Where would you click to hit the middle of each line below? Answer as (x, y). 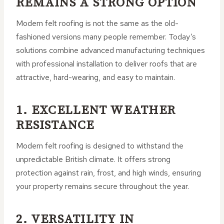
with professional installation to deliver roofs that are (106, 64)
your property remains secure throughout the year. (102, 186)
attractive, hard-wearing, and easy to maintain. (95, 77)
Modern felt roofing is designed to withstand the (100, 146)
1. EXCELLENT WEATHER (96, 110)
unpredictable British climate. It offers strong (93, 159)
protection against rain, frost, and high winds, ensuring (108, 173)
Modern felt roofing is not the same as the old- (97, 23)
